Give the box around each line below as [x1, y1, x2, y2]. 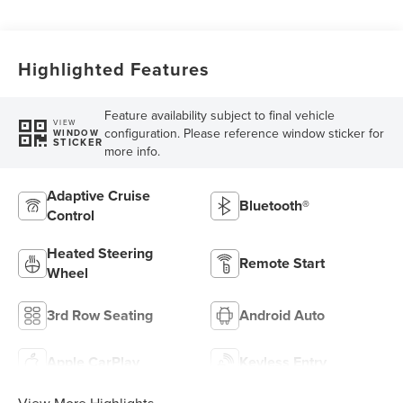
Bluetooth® [239, 195, 309, 217]
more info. [103, 141, 160, 160]
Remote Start [239, 253, 325, 274]
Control [47, 205, 95, 227]
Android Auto [239, 305, 325, 327]
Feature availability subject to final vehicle [103, 105, 335, 124]
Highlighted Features [18, 55, 210, 82]
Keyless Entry [239, 352, 327, 373]
